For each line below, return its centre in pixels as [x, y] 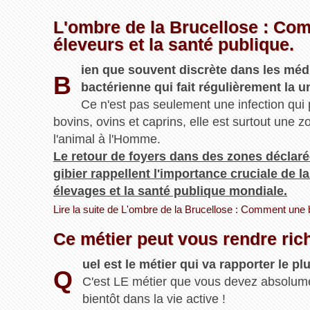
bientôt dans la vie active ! [154, 299]
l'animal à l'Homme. [107, 139]
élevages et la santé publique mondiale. [170, 191]
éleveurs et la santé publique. [173, 45]
